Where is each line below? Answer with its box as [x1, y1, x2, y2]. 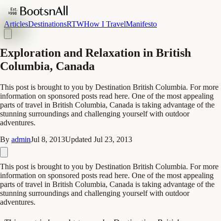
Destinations [28, 20, 67, 28]
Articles [4, 20, 28, 28]
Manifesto [126, 20, 157, 28]
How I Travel [84, 20, 126, 28]
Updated [65, 135, 94, 144]
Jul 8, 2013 [31, 135, 65, 144]
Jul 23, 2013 [94, 135, 132, 144]
